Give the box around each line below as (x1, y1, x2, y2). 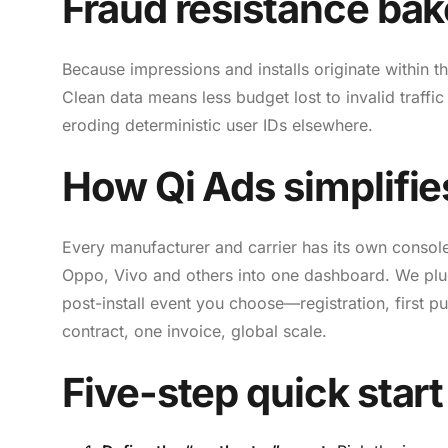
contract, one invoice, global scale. (62, 321, 327, 342)
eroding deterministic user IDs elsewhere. (62, 115, 373, 136)
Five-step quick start (62, 368, 444, 418)
